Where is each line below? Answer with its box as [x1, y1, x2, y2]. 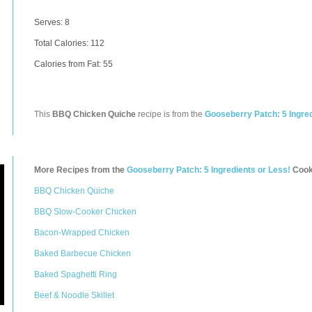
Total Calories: [34, 38, 91, 48]
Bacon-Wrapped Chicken [34, 228, 130, 237]
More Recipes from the [34, 165, 127, 175]
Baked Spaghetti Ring [34, 270, 117, 279]
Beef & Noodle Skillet [34, 290, 114, 300]
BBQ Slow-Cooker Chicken [34, 207, 136, 217]
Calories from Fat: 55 [34, 59, 113, 69]
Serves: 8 [34, 17, 70, 27]
